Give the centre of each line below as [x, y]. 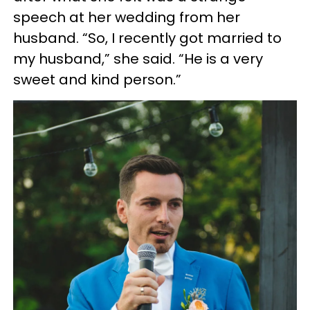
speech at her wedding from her [127, 17]
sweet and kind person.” [97, 80]
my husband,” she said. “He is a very [138, 59]
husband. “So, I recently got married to [147, 38]
